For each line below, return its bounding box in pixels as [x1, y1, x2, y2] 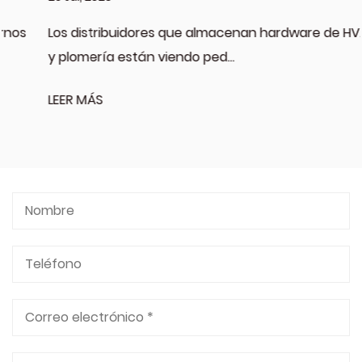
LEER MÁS [12, 90, 67, 110]
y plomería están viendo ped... [12, 48, 199, 67]
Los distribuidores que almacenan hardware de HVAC [12, 23, 343, 43]
